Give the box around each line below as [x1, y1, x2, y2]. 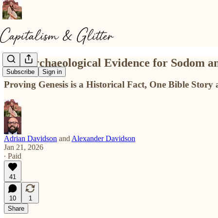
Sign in [42, 68, 62, 76]
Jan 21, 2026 [4, 143, 43, 151]
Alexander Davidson [72, 134, 135, 143]
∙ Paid [4, 151, 21, 160]
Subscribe [6, 68, 35, 76]
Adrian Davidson [4, 134, 57, 143]
